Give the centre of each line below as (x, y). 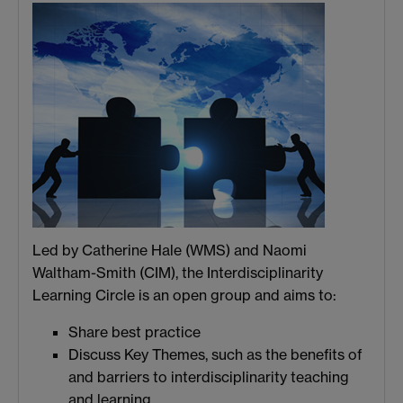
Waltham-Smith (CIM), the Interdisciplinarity (178, 272)
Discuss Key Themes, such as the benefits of (215, 354)
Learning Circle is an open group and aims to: (184, 295)
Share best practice (134, 331)
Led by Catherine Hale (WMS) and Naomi (170, 250)
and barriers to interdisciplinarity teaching (209, 376)
